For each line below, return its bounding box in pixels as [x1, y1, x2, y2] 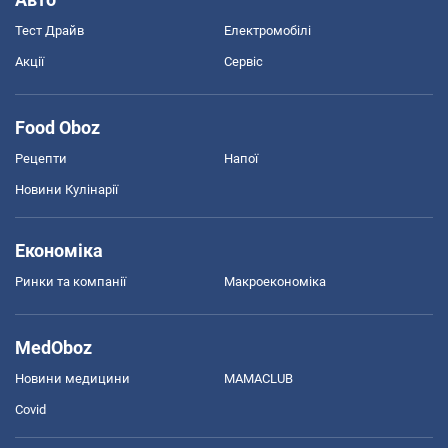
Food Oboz [15, 117, 100, 139]
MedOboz [15, 337, 92, 359]
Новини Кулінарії [15, 182, 118, 198]
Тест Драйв [15, 23, 84, 39]
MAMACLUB [224, 371, 293, 387]
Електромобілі [224, 23, 311, 39]
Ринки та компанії [15, 274, 126, 290]
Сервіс [224, 54, 263, 70]
